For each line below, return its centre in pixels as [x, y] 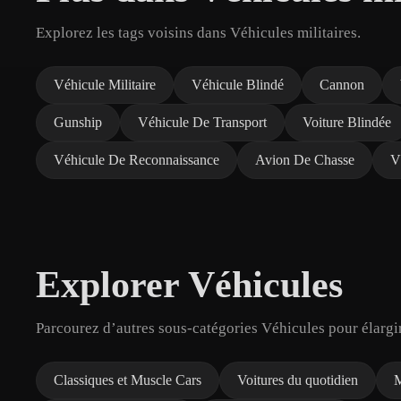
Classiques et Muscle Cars [128, 380]
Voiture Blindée [347, 122]
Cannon [342, 84]
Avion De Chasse [305, 159]
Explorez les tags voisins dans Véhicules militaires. [198, 32]
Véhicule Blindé [238, 84]
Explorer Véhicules [189, 284]
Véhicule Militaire [105, 84]
